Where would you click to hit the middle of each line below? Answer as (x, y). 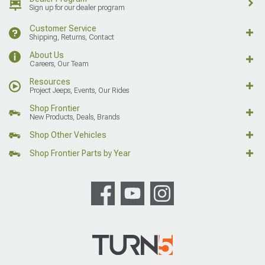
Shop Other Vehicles (68, 135)
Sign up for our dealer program (77, 7)
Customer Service (63, 28)
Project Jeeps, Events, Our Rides (79, 90)
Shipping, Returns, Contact (72, 37)
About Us (47, 55)
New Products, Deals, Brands (75, 117)
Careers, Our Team (59, 64)
